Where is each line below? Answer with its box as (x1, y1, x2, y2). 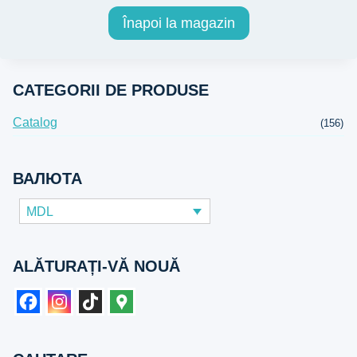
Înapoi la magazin (122, 14, 235, 31)
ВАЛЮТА (13, 169, 82, 187)
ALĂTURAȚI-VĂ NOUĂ (13, 257, 180, 275)
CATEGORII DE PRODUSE (13, 80, 209, 99)
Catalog (13, 115, 57, 129)
